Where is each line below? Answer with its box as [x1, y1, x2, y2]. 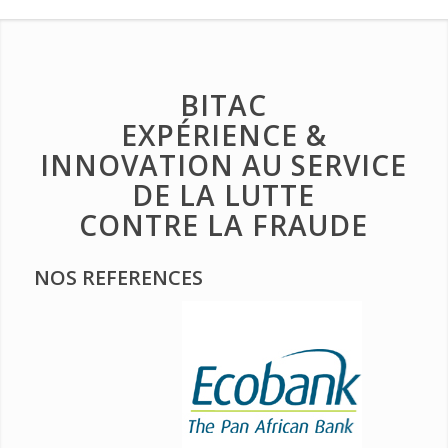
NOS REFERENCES [33, 263, 203, 291]
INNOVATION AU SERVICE [40, 145, 408, 184]
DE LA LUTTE [132, 175, 316, 214]
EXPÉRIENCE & [120, 115, 327, 154]
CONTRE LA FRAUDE [79, 205, 369, 244]
